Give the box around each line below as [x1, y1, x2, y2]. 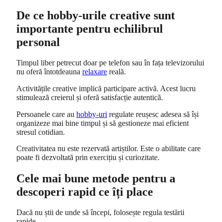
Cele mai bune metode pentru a [16, 171, 175, 185]
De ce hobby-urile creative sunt [16, 8, 175, 22]
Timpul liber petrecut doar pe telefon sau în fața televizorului [16, 58, 204, 67]
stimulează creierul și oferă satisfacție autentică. [16, 93, 163, 102]
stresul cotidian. [16, 127, 65, 136]
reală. [107, 67, 126, 76]
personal [16, 35, 60, 49]
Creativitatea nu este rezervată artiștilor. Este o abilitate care [16, 144, 201, 153]
